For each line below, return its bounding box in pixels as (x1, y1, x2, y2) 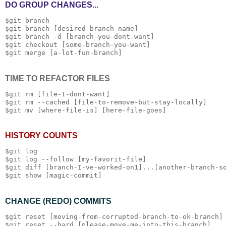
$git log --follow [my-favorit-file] (5, 155, 146, 163)
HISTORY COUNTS (5, 131, 78, 140)
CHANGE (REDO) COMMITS (5, 197, 111, 206)
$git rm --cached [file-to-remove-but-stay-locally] (5, 98, 207, 106)
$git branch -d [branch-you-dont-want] (5, 32, 154, 40)
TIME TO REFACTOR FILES (5, 74, 110, 83)
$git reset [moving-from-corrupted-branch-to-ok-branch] (5, 212, 223, 220)
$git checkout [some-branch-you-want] (5, 40, 150, 48)
